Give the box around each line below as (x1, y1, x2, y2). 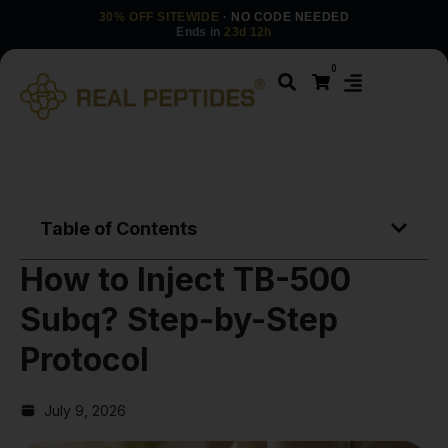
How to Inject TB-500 (20, 259, 351, 299)
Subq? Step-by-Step (20, 299, 338, 339)
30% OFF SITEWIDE (98, 10, 220, 24)
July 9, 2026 (44, 401, 126, 419)
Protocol (20, 339, 149, 379)
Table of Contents (40, 217, 197, 239)
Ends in (176, 26, 225, 38)
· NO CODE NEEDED (219, 10, 350, 24)
